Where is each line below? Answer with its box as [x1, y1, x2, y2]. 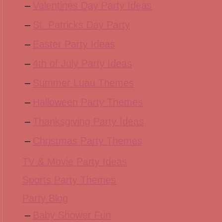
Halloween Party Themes [33, 97, 143, 108]
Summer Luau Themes [33, 77, 134, 88]
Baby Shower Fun [33, 210, 111, 221]
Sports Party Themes [22, 174, 116, 185]
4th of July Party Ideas [33, 58, 132, 69]
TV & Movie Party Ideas [22, 156, 127, 167]
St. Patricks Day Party [33, 19, 130, 30]
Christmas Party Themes [33, 135, 142, 146]
